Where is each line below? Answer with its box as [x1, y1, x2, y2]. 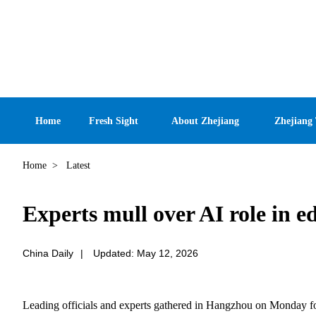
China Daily [23, 248, 73, 259]
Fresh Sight [88, 116, 138, 126]
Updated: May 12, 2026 [93, 248, 198, 259]
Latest [63, 160, 90, 171]
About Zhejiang [171, 116, 239, 126]
